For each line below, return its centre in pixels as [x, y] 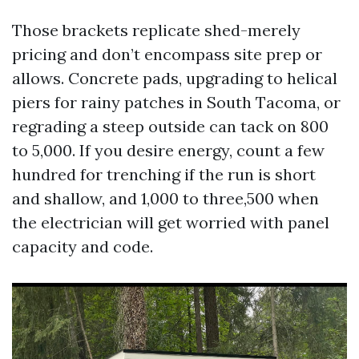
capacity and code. [83, 246]
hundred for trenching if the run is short [164, 174]
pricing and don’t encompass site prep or [167, 54]
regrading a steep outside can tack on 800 [170, 126]
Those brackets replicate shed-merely [156, 30]
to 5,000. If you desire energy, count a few [168, 150]
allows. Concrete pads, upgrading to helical [175, 78]
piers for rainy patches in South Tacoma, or [176, 102]
